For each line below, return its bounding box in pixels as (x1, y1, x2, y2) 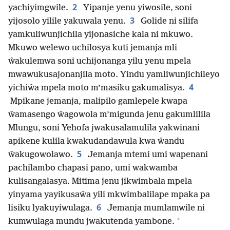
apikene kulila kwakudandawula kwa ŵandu (8, 137, 184, 147)
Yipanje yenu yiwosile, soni (81, 3, 192, 13)
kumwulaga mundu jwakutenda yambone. (8, 217, 175, 227)
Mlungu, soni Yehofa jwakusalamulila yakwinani (8, 123, 200, 133)
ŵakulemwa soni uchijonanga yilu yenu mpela (8, 56, 191, 67)
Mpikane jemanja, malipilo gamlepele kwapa (8, 97, 187, 107)
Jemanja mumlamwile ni (105, 203, 205, 214)
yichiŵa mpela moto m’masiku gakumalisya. (8, 83, 185, 93)
